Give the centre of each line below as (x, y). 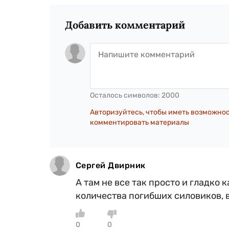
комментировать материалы (140, 122)
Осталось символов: (126, 95)
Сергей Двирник (111, 165)
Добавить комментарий (125, 25)
